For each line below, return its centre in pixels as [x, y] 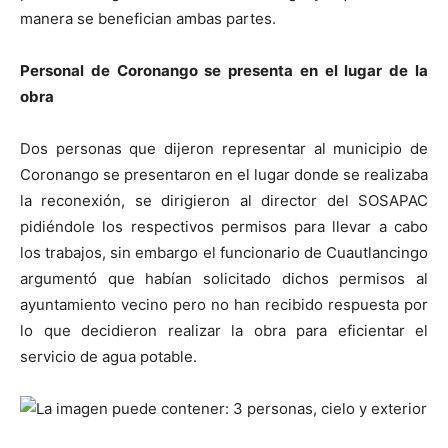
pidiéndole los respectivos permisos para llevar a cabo [224, 226]
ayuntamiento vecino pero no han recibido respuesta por [224, 304]
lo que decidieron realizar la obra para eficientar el [224, 330]
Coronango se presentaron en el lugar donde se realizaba [224, 174]
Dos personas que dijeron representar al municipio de [224, 148]
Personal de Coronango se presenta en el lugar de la [224, 70]
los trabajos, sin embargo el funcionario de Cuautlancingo [224, 252]
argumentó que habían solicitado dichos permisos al [224, 278]
